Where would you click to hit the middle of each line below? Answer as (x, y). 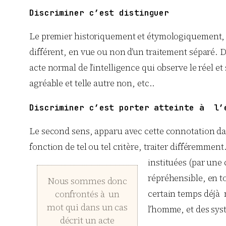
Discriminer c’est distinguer (99, 12)
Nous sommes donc (87, 181)
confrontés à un (87, 194)
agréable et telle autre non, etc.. (92, 83)
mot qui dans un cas (87, 207)
